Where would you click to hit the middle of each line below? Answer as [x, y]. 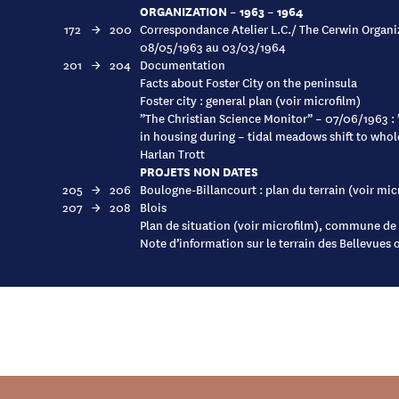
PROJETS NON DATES [199, 171]
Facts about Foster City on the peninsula [248, 82]
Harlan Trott [172, 153]
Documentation [183, 64]
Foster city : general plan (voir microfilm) [250, 100]
